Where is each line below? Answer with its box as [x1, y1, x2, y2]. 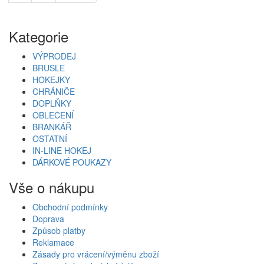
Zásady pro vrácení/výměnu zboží [32, 247, 159, 260]
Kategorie [9, 25, 68, 47]
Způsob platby [32, 224, 85, 236]
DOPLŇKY [32, 97, 71, 109]
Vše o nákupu [9, 176, 94, 197]
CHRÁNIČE [32, 85, 75, 97]
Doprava [32, 212, 64, 225]
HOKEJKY [32, 73, 70, 85]
